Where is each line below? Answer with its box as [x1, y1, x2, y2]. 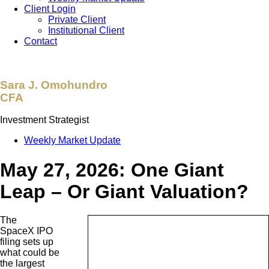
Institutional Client [48, 25, 124, 35]
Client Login [24, 4, 76, 14]
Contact [24, 36, 57, 46]
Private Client [48, 14, 106, 25]
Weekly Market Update [24, 135, 121, 146]
